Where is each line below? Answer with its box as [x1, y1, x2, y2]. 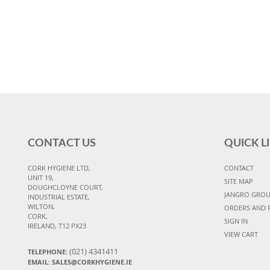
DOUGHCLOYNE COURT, [28, 182, 103, 192]
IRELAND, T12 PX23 [28, 221, 86, 230]
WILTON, [28, 201, 55, 211]
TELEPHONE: [28, 246, 69, 256]
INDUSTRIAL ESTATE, [28, 192, 90, 201]
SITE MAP [224, 176, 253, 186]
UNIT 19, [28, 172, 54, 182]
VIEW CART [224, 229, 258, 239]
